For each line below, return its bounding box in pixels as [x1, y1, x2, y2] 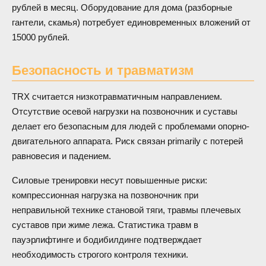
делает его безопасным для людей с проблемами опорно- [12, 121, 249, 132]
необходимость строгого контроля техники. [12, 249, 188, 260]
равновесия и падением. [12, 151, 111, 161]
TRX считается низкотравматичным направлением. [12, 91, 222, 102]
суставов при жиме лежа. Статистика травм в [12, 220, 198, 230]
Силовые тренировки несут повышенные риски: [12, 175, 207, 186]
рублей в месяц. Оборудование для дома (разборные [12, 2, 232, 12]
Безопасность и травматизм [12, 62, 194, 78]
